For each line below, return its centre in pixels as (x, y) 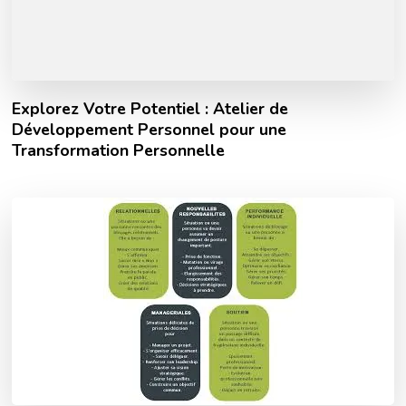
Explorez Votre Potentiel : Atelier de (150, 109)
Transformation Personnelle (119, 151)
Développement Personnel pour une (150, 130)
